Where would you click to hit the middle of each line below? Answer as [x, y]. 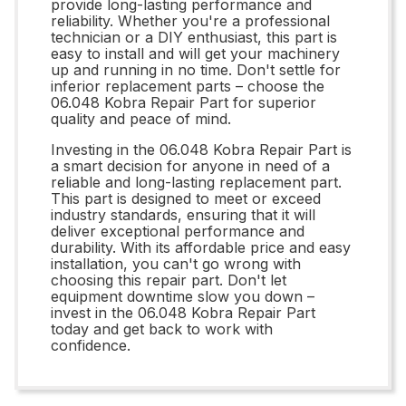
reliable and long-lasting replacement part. [196, 182]
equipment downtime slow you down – [183, 296]
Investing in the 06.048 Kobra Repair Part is [201, 149]
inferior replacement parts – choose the [188, 86]
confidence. [91, 345]
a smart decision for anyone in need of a [190, 165]
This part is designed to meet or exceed [186, 198]
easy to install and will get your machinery [195, 53]
